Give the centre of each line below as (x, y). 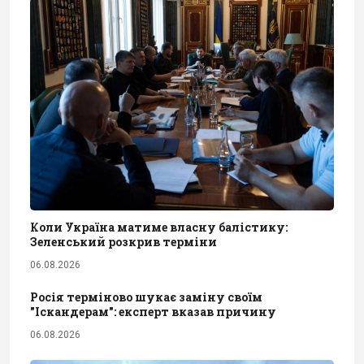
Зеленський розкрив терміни (123, 242)
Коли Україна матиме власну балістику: (159, 227)
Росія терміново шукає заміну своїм (146, 297)
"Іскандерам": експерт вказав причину (153, 312)
